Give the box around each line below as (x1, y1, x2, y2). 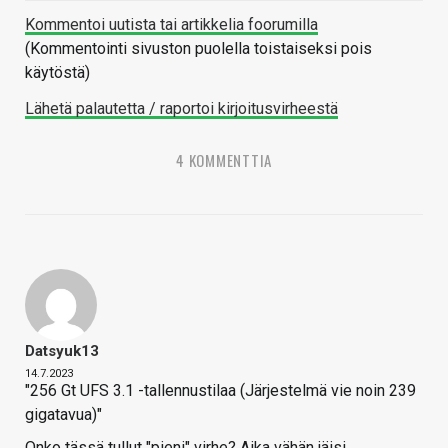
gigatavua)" (25, 405, 102, 425)
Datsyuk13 (25, 342, 99, 361)
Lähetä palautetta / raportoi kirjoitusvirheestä (25, 99, 338, 119)
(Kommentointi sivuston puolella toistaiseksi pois (25, 39, 372, 59)
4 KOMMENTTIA (176, 149, 272, 172)
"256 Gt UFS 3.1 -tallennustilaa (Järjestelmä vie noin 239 (25, 381, 416, 401)
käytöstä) (25, 63, 90, 83)
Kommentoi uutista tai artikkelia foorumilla (25, 15, 318, 35)
